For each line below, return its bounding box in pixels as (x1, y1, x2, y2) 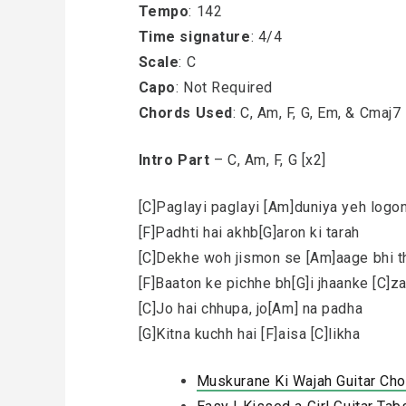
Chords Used (138, 104, 233, 121)
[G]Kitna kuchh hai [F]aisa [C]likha (138, 325, 361, 343)
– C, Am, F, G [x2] (209, 151, 326, 169)
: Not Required (175, 79, 273, 96)
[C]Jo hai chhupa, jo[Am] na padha (138, 300, 363, 317)
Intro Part (138, 151, 210, 169)
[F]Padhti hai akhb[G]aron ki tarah (138, 224, 360, 241)
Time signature (138, 28, 251, 45)
